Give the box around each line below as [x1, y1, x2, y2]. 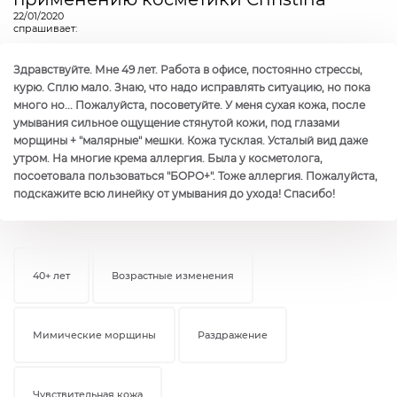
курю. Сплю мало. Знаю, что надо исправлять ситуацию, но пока [13, 80, 370, 94]
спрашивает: [13, 21, 77, 35]
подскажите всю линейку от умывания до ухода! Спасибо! [13, 186, 335, 200]
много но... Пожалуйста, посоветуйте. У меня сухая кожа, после [13, 97, 365, 112]
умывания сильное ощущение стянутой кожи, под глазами [13, 115, 339, 129]
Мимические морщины [33, 328, 156, 341]
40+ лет [33, 269, 70, 282]
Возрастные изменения [112, 269, 234, 282]
